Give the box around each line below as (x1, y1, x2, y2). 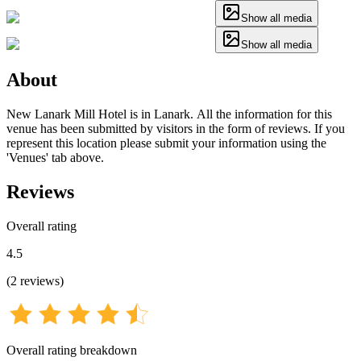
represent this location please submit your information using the (6, 135, 326, 150)
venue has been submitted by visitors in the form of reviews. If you (6, 121, 345, 135)
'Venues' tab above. (6, 150, 104, 164)
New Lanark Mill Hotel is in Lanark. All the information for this (6, 106, 332, 121)
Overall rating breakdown (6, 342, 137, 357)
